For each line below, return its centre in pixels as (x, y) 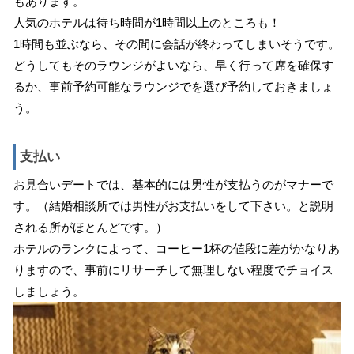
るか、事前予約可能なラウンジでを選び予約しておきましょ (173, 86)
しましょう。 (49, 291)
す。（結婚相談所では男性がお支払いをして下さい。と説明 (173, 205)
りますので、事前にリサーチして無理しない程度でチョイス (173, 269)
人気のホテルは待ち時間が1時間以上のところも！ (147, 22)
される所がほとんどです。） (90, 227)
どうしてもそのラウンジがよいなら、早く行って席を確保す (173, 65)
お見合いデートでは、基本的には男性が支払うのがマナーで (173, 184)
